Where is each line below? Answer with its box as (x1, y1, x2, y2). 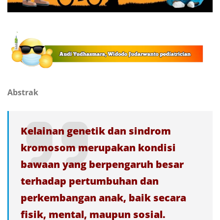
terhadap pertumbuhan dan (21, 174, 159, 188)
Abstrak (7, 87, 38, 98)
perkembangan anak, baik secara (21, 191, 186, 205)
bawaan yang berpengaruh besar (21, 158, 184, 171)
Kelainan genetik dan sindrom (21, 124, 171, 138)
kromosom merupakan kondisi (21, 141, 176, 155)
